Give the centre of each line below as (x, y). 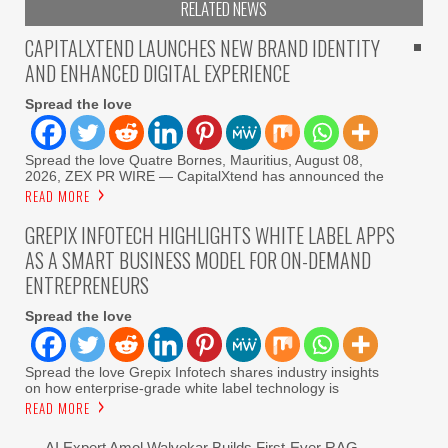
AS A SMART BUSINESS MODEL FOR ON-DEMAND (198, 260)
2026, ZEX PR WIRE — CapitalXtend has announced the (204, 176)
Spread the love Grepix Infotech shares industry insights (202, 372)
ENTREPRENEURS (87, 285)
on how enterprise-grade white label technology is (182, 388)
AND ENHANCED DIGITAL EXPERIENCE (157, 73)
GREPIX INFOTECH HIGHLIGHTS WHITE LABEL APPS (210, 235)
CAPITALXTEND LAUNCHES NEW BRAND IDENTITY (202, 48)
